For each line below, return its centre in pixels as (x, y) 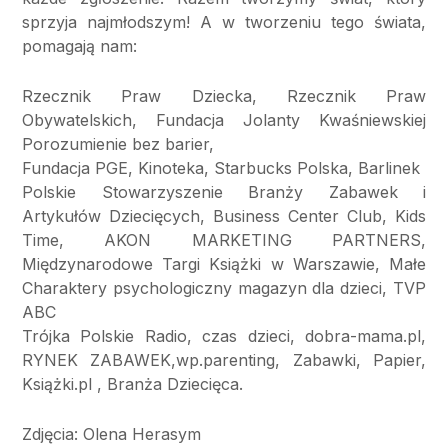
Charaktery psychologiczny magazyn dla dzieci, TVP (224, 287)
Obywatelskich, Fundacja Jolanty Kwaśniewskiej (224, 119)
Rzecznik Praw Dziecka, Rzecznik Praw (224, 95)
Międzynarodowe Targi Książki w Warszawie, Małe (224, 263)
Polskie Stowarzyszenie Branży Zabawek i (224, 191)
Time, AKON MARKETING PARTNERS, (224, 239)
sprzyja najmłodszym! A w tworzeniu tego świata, (224, 21)
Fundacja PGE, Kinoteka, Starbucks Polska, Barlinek (221, 167)
